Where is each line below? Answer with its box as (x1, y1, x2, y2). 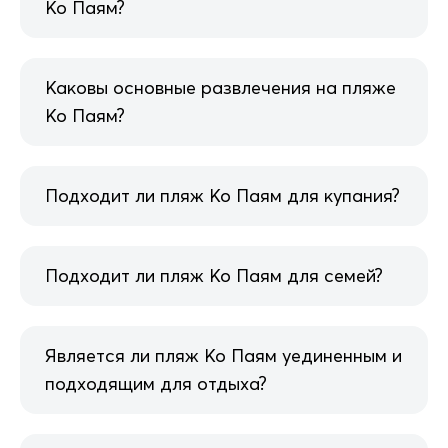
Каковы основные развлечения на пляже (45, 75, 396, 99)
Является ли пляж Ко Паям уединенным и (45, 343, 402, 367)
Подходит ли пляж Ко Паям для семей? (45, 263, 383, 287)
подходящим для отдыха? (45, 371, 267, 395)
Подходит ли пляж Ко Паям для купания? (45, 183, 400, 207)
